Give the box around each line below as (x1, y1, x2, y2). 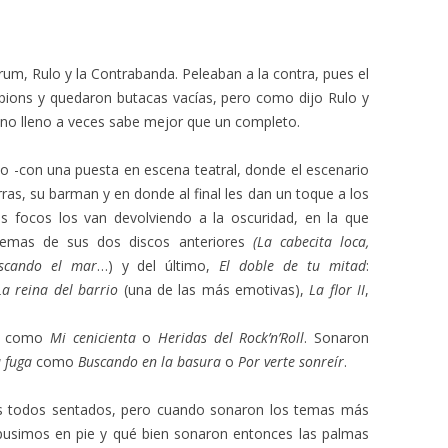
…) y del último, (96, 256, 220, 275)
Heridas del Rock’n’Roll (157, 328, 305, 347)
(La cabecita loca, (252, 232, 369, 251)
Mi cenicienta (49, 328, 136, 347)
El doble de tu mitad (219, 256, 367, 275)
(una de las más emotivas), (118, 280, 310, 299)
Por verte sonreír (238, 352, 344, 371)
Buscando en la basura (78, 352, 221, 371)
